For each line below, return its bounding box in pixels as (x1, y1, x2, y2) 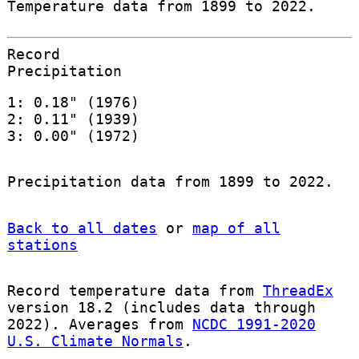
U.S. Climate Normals (6, 332, 184, 349)
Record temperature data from (6, 281, 263, 299)
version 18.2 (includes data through (6, 298, 316, 316)
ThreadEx (262, 281, 333, 299)
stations (6, 236, 78, 253)
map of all (192, 219, 280, 236)
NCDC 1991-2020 (192, 315, 316, 333)
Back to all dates (6, 219, 157, 236)
